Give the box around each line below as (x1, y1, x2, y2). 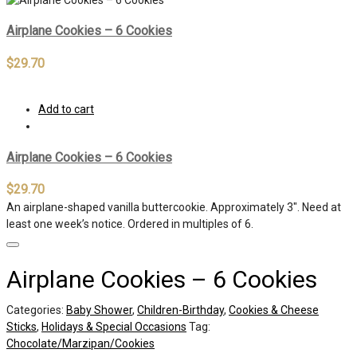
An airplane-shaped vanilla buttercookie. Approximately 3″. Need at (6, 201, 341, 214)
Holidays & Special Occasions (41, 320, 186, 334)
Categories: (6, 304, 66, 317)
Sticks (6, 320, 37, 334)
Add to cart (38, 102, 94, 116)
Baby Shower (66, 304, 132, 317)
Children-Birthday (137, 304, 224, 317)
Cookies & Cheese (229, 304, 319, 317)
